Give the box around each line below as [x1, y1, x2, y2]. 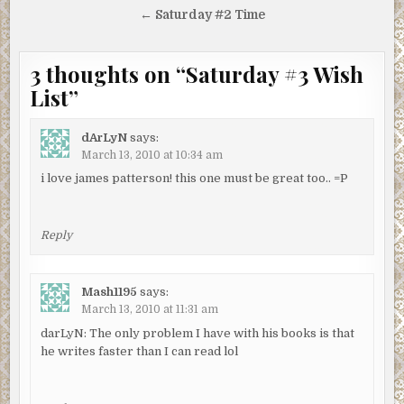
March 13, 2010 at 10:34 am [80, 148, 223, 161]
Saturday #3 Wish [186, 60, 364, 89]
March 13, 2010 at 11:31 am [80, 303, 218, 317]
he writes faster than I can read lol [40, 344, 238, 358]
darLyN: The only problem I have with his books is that [40, 326, 354, 340]
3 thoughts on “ [30, 60, 187, 89]
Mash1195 [80, 285, 137, 299]
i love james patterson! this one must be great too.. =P [40, 171, 348, 186]
